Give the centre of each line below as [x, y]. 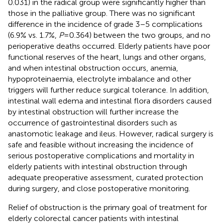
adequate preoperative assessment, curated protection [106, 177]
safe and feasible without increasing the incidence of [101, 144]
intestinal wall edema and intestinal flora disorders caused [110, 101]
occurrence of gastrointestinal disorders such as [93, 122]
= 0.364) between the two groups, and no [137, 35]
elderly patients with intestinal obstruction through [98, 166]
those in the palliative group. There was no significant [102, 13]
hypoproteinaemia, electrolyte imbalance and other [100, 79]
